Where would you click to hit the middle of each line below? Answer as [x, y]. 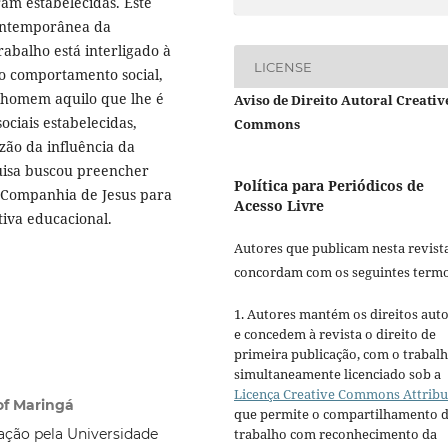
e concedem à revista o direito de [335, 334]
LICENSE [283, 66]
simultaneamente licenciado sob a [337, 374]
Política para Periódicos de [329, 185]
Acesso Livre [279, 205]
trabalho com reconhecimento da [335, 434]
